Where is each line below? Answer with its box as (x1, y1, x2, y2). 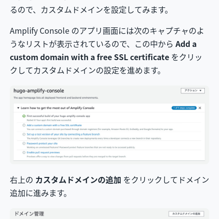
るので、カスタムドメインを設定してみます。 (10, 3, 173, 15)
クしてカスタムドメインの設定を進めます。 (10, 64, 165, 76)
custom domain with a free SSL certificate (10, 50, 169, 63)
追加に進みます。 (10, 186, 71, 198)
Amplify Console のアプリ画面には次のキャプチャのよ (10, 24, 204, 36)
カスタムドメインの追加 (35, 173, 121, 185)
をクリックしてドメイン (121, 173, 209, 185)
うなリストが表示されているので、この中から (10, 37, 175, 49)
